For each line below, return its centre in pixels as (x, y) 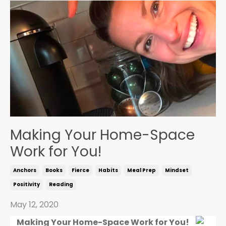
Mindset (177, 170)
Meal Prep (142, 170)
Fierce (80, 170)
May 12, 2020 (34, 204)
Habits (108, 170)
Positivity (26, 184)
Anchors (25, 170)
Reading (61, 184)
